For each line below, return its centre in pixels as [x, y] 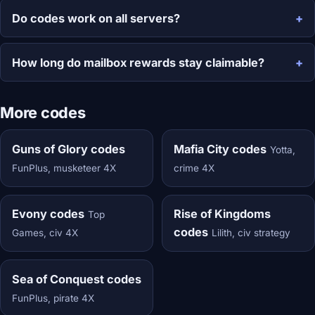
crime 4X [194, 168]
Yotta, [282, 150]
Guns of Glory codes [69, 149]
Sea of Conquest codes [77, 279]
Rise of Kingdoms [222, 214]
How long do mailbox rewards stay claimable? [138, 62]
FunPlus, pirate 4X [53, 298]
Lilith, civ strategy [251, 233]
